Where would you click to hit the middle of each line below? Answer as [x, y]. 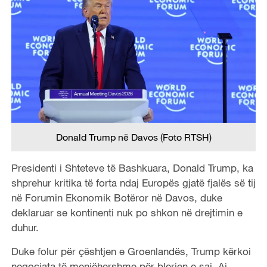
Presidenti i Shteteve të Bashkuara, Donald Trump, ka [132, 167]
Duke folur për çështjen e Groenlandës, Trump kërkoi [131, 251]
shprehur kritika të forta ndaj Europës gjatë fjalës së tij [133, 182]
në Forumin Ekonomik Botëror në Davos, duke [117, 197]
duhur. [25, 227]
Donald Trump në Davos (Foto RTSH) [133, 137]
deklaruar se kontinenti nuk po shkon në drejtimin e [127, 212]
